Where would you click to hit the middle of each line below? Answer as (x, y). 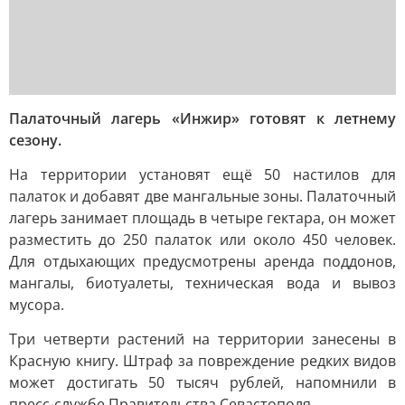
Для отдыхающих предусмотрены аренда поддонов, (202, 261)
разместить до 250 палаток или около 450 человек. (202, 240)
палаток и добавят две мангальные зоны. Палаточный (202, 196)
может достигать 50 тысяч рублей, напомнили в (202, 382)
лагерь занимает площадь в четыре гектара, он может (202, 218)
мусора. (37, 305)
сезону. (35, 140)
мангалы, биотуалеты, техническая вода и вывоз (202, 283)
